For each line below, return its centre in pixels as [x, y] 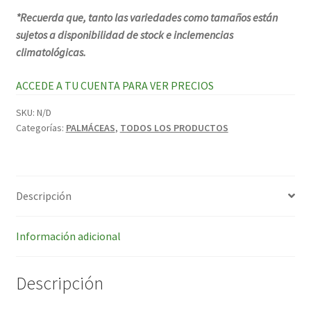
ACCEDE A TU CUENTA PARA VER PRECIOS [115, 86]
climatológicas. [52, 52]
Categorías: [41, 128]
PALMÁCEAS [90, 128]
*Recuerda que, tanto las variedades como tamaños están [146, 18]
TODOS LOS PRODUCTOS [174, 128]
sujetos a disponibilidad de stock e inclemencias [124, 35]
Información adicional [68, 236]
